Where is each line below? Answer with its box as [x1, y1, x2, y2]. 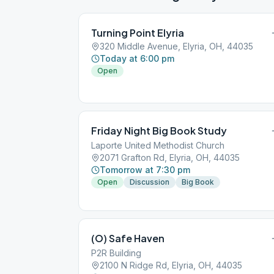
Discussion [130, 177, 169, 187]
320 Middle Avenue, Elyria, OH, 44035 [100, 41, 253, 51]
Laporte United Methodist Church [91, 140, 224, 150]
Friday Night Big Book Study [91, 124, 227, 137]
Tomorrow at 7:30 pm [100, 165, 190, 175]
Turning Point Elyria [91, 26, 184, 39]
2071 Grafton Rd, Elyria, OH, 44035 [100, 152, 240, 163]
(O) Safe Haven [91, 232, 165, 245]
